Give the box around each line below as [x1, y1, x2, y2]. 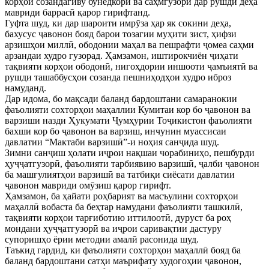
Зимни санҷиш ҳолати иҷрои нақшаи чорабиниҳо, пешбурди [5, 148, 255, 159]
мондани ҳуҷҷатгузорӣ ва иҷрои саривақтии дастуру [5, 223, 222, 234]
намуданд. [5, 83, 46, 94]
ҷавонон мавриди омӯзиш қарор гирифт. [5, 180, 171, 191]
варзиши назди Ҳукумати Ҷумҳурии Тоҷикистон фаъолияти [5, 115, 252, 126]
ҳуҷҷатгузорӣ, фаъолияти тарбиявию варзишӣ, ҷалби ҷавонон [5, 159, 259, 169]
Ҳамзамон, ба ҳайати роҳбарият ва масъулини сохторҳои [5, 191, 238, 202]
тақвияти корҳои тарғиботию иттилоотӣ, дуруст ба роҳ [5, 213, 231, 223]
